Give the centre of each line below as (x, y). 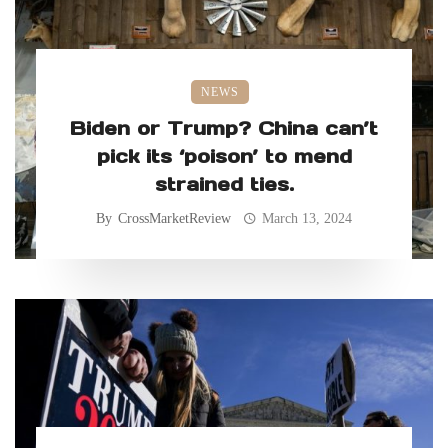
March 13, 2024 (306, 219)
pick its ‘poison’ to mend (224, 156)
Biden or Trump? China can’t (224, 128)
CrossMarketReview (175, 219)
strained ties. (224, 184)
